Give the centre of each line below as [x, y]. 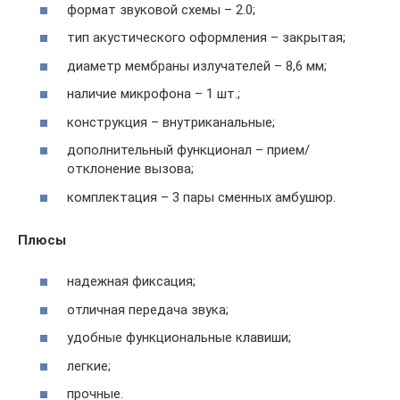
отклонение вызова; [130, 169]
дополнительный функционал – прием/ [188, 150]
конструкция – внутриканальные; [171, 122]
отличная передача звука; [148, 309]
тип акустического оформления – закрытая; [206, 37]
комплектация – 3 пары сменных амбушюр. [201, 197]
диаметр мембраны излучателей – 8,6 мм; [197, 66]
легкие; [89, 366]
